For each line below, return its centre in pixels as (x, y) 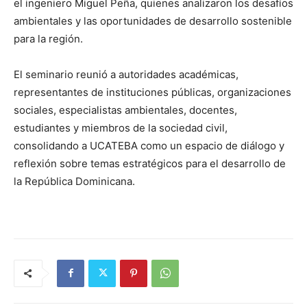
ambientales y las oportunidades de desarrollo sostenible (153, 21)
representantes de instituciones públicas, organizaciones (152, 92)
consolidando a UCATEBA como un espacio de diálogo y (149, 145)
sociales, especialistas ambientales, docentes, (125, 110)
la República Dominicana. (74, 181)
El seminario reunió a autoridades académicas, (126, 74)
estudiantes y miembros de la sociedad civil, (121, 127)
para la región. (48, 38)
